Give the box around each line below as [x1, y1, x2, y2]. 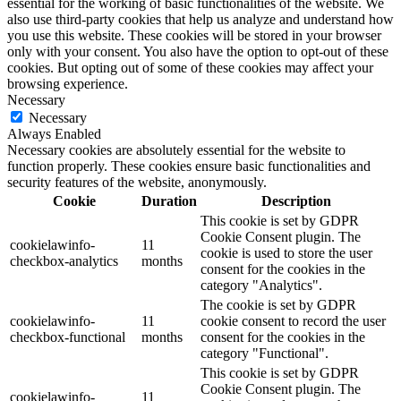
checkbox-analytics [10, 252, 118, 269]
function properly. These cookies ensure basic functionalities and [7, 158, 371, 174]
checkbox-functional [10, 328, 125, 345]
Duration [141, 192, 197, 209]
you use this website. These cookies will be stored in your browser [7, 27, 381, 43]
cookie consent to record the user [200, 312, 386, 328]
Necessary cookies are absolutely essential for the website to [7, 141, 346, 158]
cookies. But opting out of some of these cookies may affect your [7, 59, 373, 75]
